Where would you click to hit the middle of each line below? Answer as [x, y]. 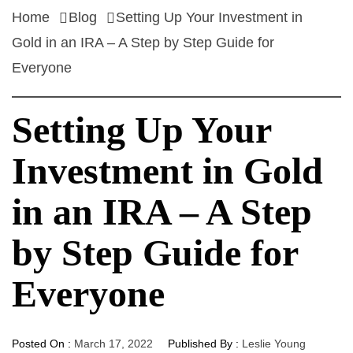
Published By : [203, 344]
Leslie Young [274, 344]
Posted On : [43, 344]
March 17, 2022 [113, 344]
